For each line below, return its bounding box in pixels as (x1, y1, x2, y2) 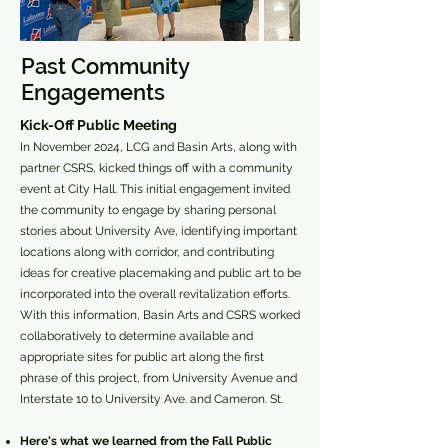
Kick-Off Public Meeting (20, 117, 177, 133)
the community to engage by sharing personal (20, 203, 276, 217)
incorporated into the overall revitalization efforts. (20, 287, 290, 301)
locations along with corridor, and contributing (20, 245, 274, 259)
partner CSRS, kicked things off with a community (20, 161, 293, 175)
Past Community (21, 53, 189, 79)
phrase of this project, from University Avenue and (20, 371, 297, 385)
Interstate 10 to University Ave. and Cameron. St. (20, 392, 286, 406)
